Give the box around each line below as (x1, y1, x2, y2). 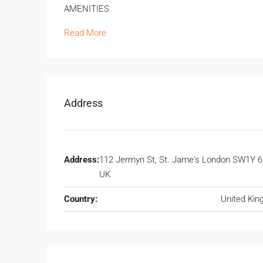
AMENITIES (64, 4, 109, 15)
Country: (64, 194, 97, 205)
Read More (64, 28, 106, 39)
